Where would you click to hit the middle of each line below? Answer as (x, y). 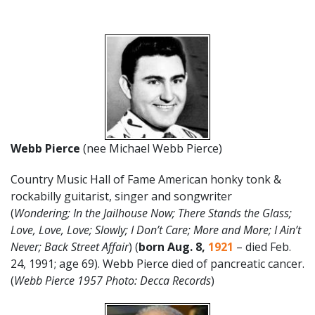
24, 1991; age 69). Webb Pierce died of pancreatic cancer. (157, 263)
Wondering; (42, 213)
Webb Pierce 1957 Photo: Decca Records (112, 280)
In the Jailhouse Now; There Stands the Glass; (182, 213)
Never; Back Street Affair (70, 246)
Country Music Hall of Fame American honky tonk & (146, 179)
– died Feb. (262, 246)
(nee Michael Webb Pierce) (153, 148)
